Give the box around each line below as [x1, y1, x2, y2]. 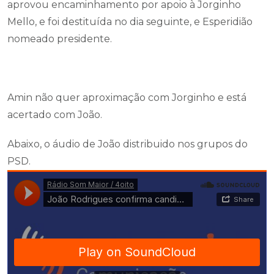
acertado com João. [7, 109, 102, 120]
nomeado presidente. [7, 33, 112, 45]
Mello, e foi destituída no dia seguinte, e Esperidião [7, 16, 253, 28]
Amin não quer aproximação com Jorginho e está [7, 92, 246, 103]
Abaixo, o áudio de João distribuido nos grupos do [7, 138, 248, 150]
